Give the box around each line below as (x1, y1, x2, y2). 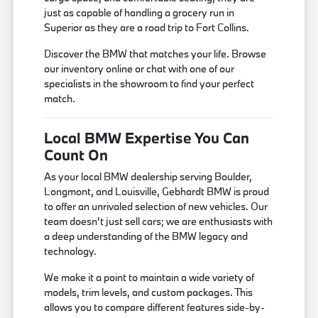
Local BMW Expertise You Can (44, 128, 250, 148)
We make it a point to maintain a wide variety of (44, 270, 255, 285)
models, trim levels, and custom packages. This (44, 285, 253, 300)
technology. (44, 244, 97, 258)
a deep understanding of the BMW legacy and (44, 229, 248, 243)
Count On (44, 145, 109, 165)
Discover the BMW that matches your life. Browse (44, 47, 267, 61)
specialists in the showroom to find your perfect (44, 77, 255, 91)
